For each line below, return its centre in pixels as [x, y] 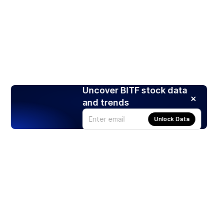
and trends [106, 102]
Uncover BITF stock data [135, 90]
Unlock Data [172, 119]
